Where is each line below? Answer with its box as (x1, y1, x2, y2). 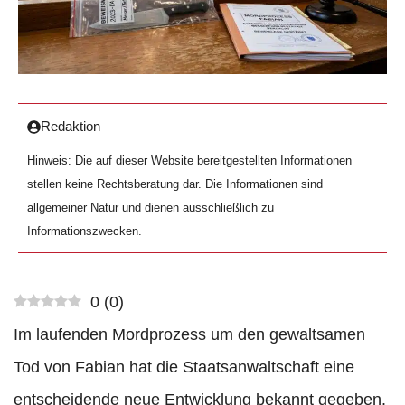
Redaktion (41, 118, 100, 135)
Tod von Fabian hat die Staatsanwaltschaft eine (14, 358, 354, 377)
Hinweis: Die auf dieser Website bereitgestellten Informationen (27, 154, 352, 168)
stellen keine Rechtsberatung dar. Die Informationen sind (27, 177, 323, 192)
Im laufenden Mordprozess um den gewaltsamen (14, 325, 365, 344)
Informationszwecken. (27, 224, 142, 239)
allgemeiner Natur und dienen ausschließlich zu (27, 201, 274, 215)
